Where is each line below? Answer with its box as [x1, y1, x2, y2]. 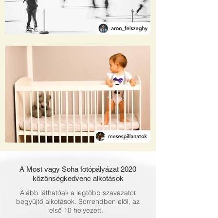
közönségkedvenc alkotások [32, 174, 124, 182]
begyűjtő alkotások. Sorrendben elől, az [16, 197, 140, 206]
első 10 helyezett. [49, 206, 107, 215]
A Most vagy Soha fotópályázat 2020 [19, 165, 136, 173]
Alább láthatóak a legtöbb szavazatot [20, 188, 136, 197]
